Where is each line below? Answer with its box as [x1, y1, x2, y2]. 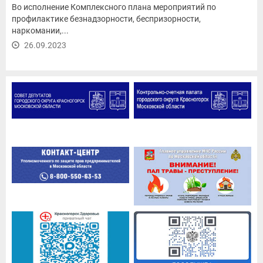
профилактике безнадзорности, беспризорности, [12, 14, 201, 23]
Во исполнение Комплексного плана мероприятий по [12, 2, 216, 12]
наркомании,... [12, 25, 69, 35]
